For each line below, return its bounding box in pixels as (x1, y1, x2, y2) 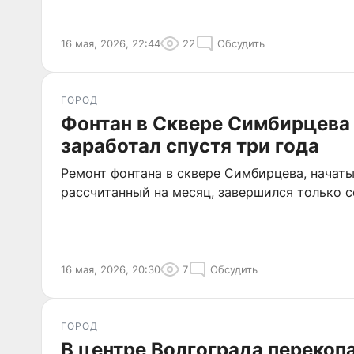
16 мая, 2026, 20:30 (61, 263, 160, 276)
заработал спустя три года (61, 134, 319, 157)
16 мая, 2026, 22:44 (61, 37, 160, 50)
